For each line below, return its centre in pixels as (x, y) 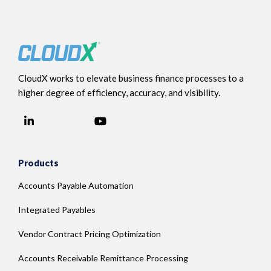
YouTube (136, 121)
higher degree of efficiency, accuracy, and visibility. (119, 93)
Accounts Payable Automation (76, 185)
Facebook (82, 131)
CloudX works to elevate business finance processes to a (131, 78)
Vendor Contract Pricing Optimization (90, 234)
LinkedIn (63, 121)
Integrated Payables (57, 210)
